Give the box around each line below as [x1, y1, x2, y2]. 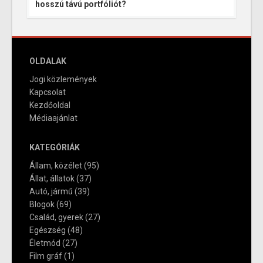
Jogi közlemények [29, 75, 97, 85]
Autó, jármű [29, 187, 73, 197]
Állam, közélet [29, 161, 82, 171]
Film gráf [29, 251, 62, 261]
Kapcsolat [29, 87, 66, 97]
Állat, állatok [29, 174, 75, 184]
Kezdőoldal [29, 100, 70, 110]
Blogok [29, 200, 55, 210]
